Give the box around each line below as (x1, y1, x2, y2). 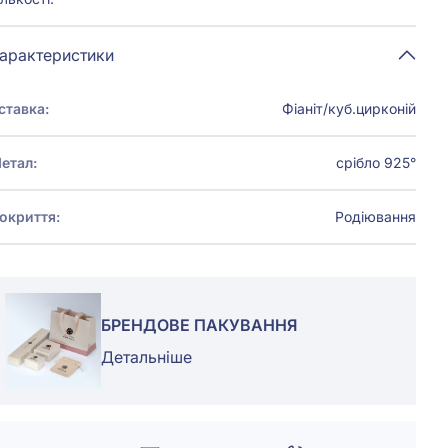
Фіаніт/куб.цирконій (282, 100, 416, 117)
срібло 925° (336, 154, 416, 171)
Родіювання (335, 208, 416, 225)
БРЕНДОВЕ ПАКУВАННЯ (101, 315, 298, 335)
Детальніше (101, 347, 193, 367)
